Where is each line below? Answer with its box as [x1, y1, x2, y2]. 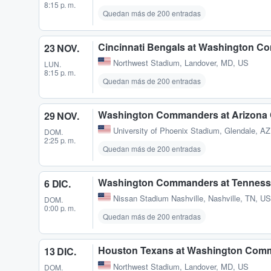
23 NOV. [44, 41, 79, 56]
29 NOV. [44, 109, 79, 123]
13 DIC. [44, 244, 76, 259]
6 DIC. [44, 177, 71, 191]
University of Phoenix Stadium [113, 125, 220, 137]
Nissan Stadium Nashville [113, 192, 203, 204]
